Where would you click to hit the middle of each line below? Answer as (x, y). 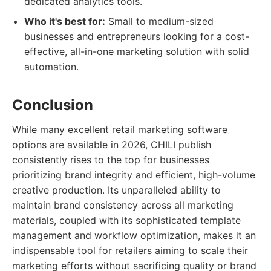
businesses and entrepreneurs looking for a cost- (137, 36)
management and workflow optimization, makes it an (134, 235)
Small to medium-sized (159, 21)
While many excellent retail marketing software (120, 129)
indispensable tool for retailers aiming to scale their (130, 250)
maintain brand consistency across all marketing (123, 205)
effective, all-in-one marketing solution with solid (137, 51)
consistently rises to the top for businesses (111, 160)
